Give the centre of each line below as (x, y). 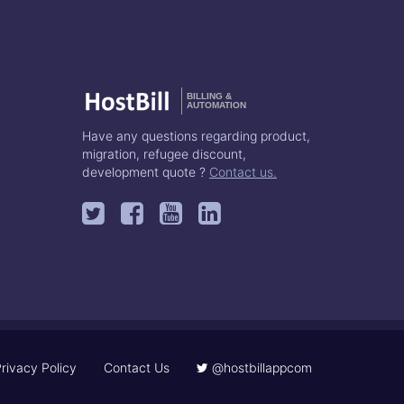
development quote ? (146, 171)
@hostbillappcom (260, 367)
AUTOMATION (216, 105)
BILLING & (209, 96)
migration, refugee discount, (164, 153)
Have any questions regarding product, (196, 135)
